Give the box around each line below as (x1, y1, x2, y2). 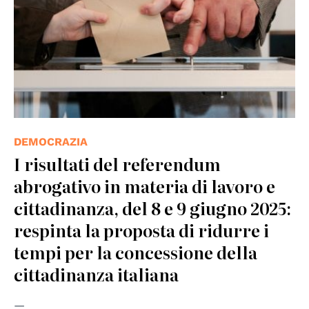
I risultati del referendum (14, 151, 221, 176)
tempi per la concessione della (14, 239, 257, 264)
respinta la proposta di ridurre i (14, 217, 269, 242)
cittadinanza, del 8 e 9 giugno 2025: (14, 195, 291, 220)
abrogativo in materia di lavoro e (14, 173, 275, 198)
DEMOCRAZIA (14, 134, 88, 148)
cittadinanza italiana (14, 261, 179, 286)
